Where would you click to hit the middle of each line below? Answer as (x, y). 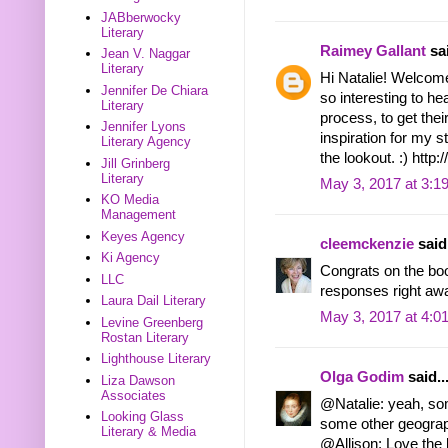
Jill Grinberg (136, 163)
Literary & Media (149, 432)
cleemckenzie (367, 244)
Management (139, 215)
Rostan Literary (145, 337)
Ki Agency (131, 258)
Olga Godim (362, 377)
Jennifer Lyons (144, 127)
